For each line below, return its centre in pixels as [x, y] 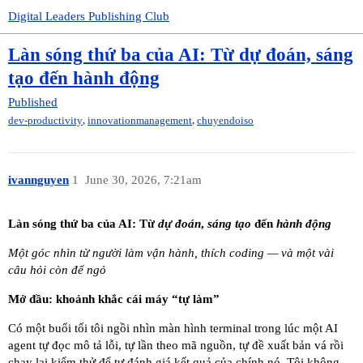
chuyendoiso [225, 121]
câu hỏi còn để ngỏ [57, 270]
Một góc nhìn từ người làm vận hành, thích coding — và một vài [171, 253]
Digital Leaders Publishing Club [89, 16]
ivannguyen [38, 179]
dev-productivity [45, 121]
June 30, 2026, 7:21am [143, 179]
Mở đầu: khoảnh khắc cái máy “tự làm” [114, 299]
